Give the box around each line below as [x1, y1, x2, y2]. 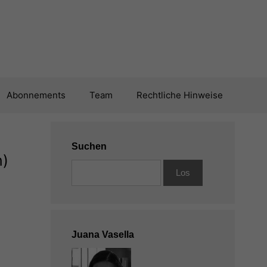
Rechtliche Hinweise [136, 89, 223, 101]
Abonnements [6, 89, 66, 101]
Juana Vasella [71, 229, 134, 240]
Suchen [71, 141, 107, 151]
